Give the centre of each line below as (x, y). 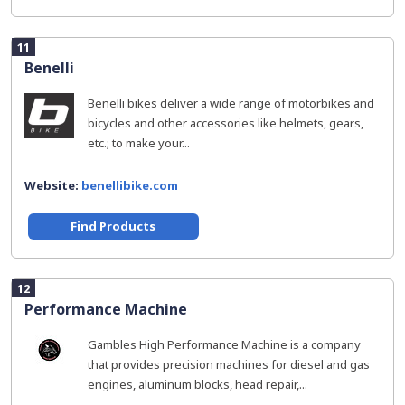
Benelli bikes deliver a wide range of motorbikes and (231, 103)
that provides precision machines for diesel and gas (229, 364)
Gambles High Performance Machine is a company (224, 344)
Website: (53, 185)
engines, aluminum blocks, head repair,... (198, 384)
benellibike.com (130, 185)
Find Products (113, 226)
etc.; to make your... (139, 143)
